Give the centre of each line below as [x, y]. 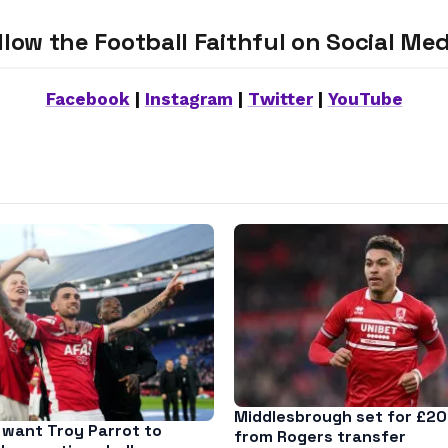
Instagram [188, 99]
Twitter [280, 99]
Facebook [87, 99]
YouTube [365, 99]
